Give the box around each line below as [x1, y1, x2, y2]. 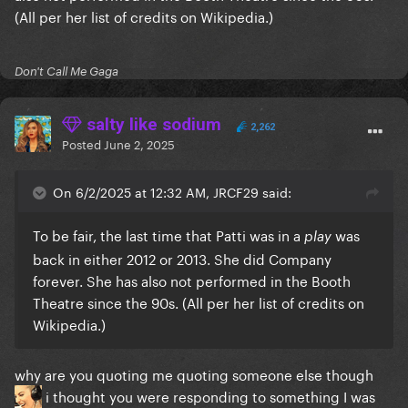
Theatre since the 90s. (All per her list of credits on [33, 291, 364, 313]
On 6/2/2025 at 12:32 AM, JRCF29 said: [53, 181, 291, 202]
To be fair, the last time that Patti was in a [33, 223, 304, 246]
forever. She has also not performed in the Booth [33, 269, 351, 291]
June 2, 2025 [104, 134, 175, 153]
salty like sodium [82, 114, 221, 136]
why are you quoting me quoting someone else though [15, 362, 377, 385]
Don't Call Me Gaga [15, 64, 118, 79]
